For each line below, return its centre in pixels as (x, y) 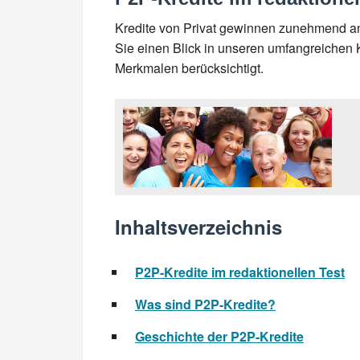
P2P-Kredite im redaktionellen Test (240, 272)
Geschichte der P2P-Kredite (219, 337)
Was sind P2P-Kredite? (205, 305)
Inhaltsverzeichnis (198, 227)
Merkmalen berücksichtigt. (189, 68)
